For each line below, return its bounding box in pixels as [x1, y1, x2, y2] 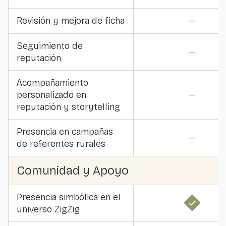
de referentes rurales [17, 138, 105, 149]
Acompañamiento [17, 77, 88, 88]
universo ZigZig [17, 204, 80, 215]
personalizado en [17, 89, 86, 100]
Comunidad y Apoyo [17, 163, 129, 178]
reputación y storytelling [17, 101, 120, 112]
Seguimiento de [17, 40, 83, 51]
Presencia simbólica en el [17, 192, 121, 203]
